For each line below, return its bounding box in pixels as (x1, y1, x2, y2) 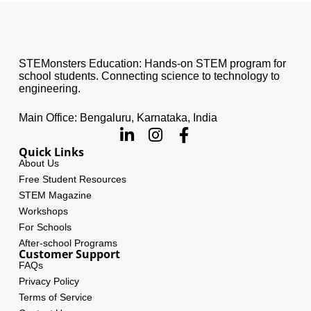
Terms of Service (18, 292, 92, 303)
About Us (18, 158, 59, 169)
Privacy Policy (18, 276, 79, 287)
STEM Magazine (18, 190, 92, 201)
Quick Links (18, 144, 84, 160)
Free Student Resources (18, 174, 126, 185)
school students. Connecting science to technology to (18, 69, 280, 82)
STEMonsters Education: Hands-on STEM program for (18, 57, 286, 69)
